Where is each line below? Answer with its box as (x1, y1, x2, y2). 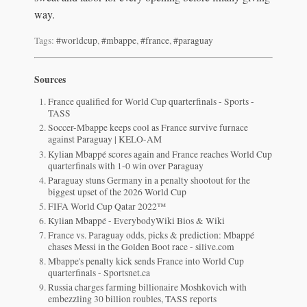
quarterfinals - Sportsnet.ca (48, 266, 151, 279)
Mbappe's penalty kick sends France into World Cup (48, 254, 245, 267)
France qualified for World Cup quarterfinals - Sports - (48, 95, 255, 108)
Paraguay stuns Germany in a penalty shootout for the (48, 173, 251, 186)
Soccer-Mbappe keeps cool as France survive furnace (48, 121, 249, 134)
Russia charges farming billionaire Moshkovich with (48, 281, 247, 294)
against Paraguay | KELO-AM (48, 133, 162, 146)
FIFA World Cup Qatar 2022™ (48, 199, 167, 212)
